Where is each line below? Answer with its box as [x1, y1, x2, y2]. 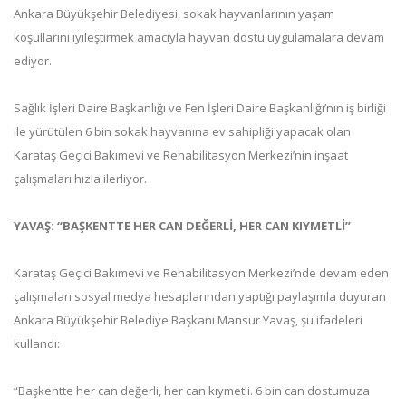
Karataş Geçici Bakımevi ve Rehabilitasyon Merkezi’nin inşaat [14, 146, 348, 163]
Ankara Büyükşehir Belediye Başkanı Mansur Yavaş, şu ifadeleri [14, 311, 362, 328]
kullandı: [14, 334, 60, 352]
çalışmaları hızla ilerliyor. [14, 169, 147, 187]
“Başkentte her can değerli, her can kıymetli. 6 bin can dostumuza [14, 382, 370, 399]
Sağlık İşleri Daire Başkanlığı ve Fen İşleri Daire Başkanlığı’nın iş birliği [14, 99, 386, 116]
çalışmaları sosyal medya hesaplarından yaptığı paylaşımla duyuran [14, 287, 386, 304]
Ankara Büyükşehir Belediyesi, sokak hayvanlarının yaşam [14, 5, 334, 22]
